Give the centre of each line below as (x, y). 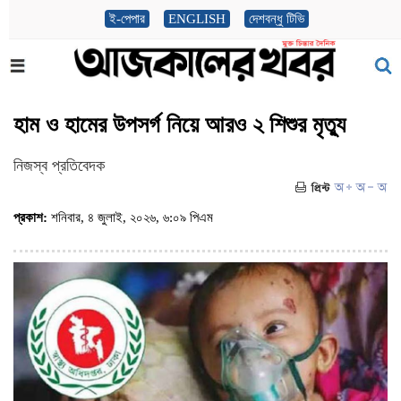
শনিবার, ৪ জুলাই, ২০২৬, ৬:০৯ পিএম (134, 218)
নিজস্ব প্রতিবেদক (59, 166)
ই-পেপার (127, 19)
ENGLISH (196, 19)
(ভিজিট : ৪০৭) (255, 218)
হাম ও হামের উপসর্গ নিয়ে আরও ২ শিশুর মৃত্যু (179, 125)
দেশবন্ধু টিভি (276, 19)
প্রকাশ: (30, 218)
